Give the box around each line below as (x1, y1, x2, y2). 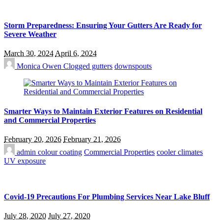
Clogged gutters (63, 62, 112, 71)
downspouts (114, 62, 152, 71)
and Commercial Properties (4, 115, 96, 124)
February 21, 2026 (63, 135, 121, 143)
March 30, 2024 (4, 49, 54, 58)
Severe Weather (4, 30, 56, 39)
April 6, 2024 (55, 49, 97, 58)
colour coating (38, 147, 82, 156)
